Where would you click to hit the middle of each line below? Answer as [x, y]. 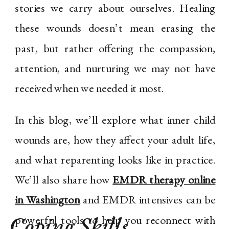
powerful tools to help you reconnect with [115, 220]
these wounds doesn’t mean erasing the [115, 28]
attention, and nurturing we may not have [115, 68]
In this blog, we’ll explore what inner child [115, 120]
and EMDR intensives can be [147, 200]
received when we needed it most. [89, 88]
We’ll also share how [64, 180]
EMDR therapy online [164, 180]
